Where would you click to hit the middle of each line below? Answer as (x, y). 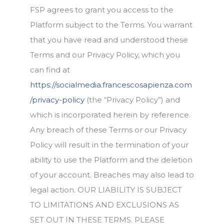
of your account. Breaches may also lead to (112, 175)
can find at (50, 70)
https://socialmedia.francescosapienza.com (111, 85)
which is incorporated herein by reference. (110, 115)
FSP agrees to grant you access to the (102, 10)
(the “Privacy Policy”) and (132, 100)
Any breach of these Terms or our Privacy (108, 130)
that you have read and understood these (109, 40)
